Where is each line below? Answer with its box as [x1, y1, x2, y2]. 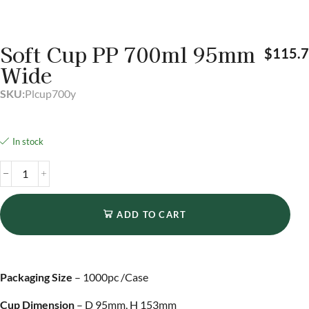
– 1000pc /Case [72, 270, 148, 283]
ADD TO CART [117, 208, 187, 220]
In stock [12, 136, 43, 148]
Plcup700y [25, 86, 76, 100]
